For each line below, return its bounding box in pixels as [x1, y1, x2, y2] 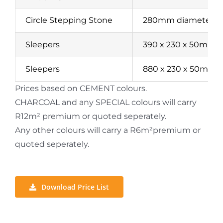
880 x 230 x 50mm [142, 64, 217, 74]
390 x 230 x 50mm [142, 40, 216, 49]
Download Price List [41, 182, 109, 192]
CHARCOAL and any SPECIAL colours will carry [14, 98, 197, 107]
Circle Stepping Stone [25, 15, 112, 25]
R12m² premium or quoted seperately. [14, 111, 166, 121]
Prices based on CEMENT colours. [14, 84, 147, 93]
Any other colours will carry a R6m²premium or [14, 125, 201, 135]
